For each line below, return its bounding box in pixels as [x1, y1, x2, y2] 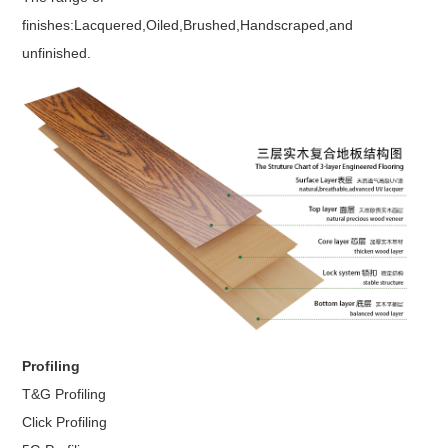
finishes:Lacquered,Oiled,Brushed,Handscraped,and [22, 16, 354, 33]
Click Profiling [22, 413, 108, 430]
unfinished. [22, 44, 92, 61]
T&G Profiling [22, 385, 107, 402]
